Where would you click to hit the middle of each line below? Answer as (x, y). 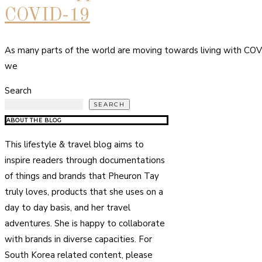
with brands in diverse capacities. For (78, 239)
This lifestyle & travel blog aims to (74, 144)
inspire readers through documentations (85, 160)
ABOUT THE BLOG (34, 120)
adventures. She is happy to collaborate (85, 223)
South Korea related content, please (79, 255)
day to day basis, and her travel (68, 207)
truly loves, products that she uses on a (84, 192)
